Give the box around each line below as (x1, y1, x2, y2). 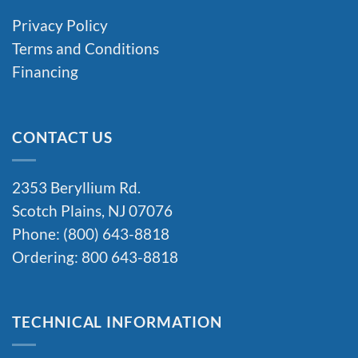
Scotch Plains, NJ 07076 (12, 201, 173, 220)
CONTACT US (12, 128, 113, 146)
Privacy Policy (12, 17, 108, 35)
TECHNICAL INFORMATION (12, 313, 222, 332)
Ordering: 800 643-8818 (12, 248, 178, 266)
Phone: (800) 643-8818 (12, 225, 169, 243)
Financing (12, 63, 78, 82)
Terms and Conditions (12, 40, 159, 58)
